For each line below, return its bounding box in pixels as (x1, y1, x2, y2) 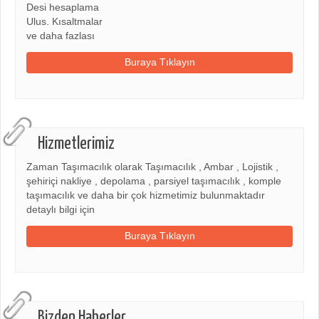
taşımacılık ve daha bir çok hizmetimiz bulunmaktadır (26, 189, 265, 201)
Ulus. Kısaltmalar (26, 16, 103, 27)
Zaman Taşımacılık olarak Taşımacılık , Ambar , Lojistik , (26, 161, 278, 172)
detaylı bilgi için (26, 204, 95, 215)
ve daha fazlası (26, 30, 95, 41)
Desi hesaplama (26, 1, 99, 13)
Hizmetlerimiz (38, 135, 115, 152)
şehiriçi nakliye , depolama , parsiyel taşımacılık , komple (26, 175, 281, 187)
